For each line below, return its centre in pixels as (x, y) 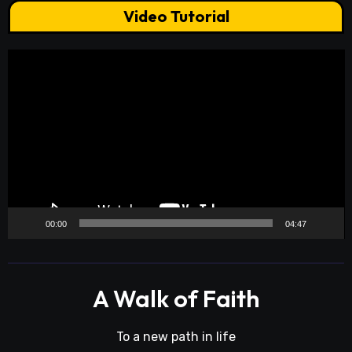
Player (25, 81)
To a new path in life (176, 337)
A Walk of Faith (176, 299)
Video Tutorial (176, 16)
